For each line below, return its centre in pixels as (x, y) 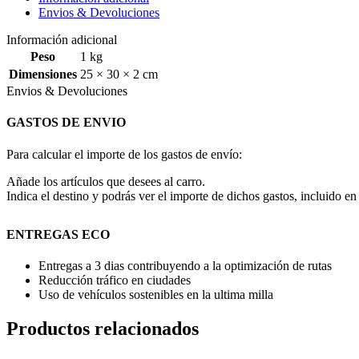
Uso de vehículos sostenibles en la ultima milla (156, 294)
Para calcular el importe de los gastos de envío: (124, 154)
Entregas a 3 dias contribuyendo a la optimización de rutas (185, 265)
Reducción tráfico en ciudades (115, 280)
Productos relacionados (103, 328)
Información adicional (62, 40)
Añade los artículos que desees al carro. (106, 181)
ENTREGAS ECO (58, 234)
